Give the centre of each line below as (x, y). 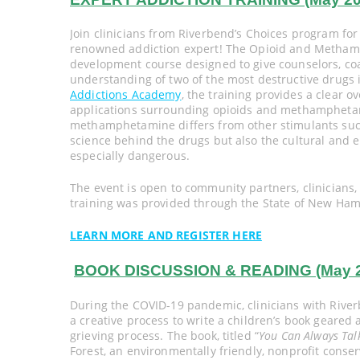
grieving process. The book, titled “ (165, 336)
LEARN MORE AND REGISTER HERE (166, 235)
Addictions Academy (126, 95)
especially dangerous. (130, 156)
